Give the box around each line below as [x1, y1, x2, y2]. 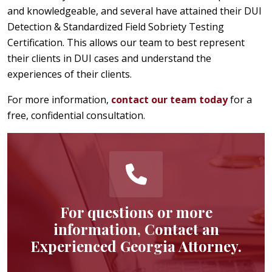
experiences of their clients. [7, 67, 132, 81]
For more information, [7, 92, 111, 106]
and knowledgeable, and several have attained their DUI [7, 4, 262, 18]
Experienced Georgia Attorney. [30, 236, 242, 256]
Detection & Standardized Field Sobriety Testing [7, 19, 224, 33]
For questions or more [59, 202, 212, 222]
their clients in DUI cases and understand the [7, 51, 211, 65]
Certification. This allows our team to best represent [7, 35, 245, 49]
